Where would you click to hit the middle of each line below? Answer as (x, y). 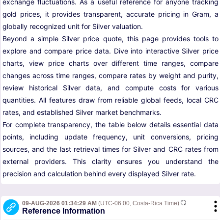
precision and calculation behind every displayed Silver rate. (99, 174)
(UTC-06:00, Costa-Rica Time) (139, 204)
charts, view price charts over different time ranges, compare (110, 63)
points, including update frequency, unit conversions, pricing (110, 137)
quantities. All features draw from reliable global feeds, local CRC (110, 100)
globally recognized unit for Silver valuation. (73, 27)
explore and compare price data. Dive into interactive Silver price (110, 51)
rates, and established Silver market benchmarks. (82, 112)
